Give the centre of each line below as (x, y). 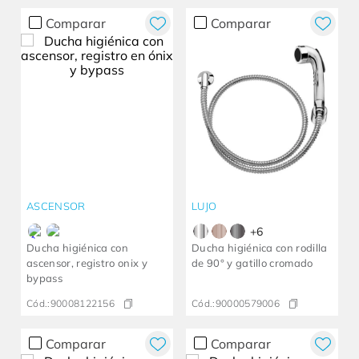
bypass (44, 278)
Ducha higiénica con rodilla (260, 248)
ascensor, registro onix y (87, 263)
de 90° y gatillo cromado (252, 263)
